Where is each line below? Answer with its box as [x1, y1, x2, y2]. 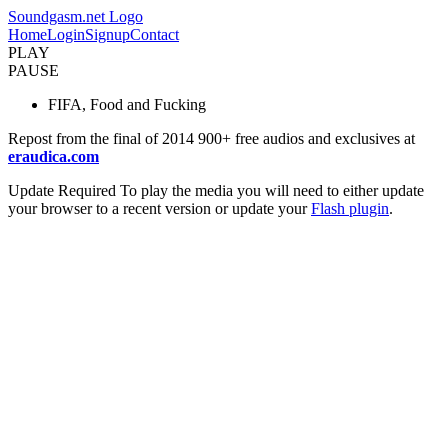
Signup [85, 26, 130, 43]
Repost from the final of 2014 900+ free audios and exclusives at [8, 130, 415, 147]
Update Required [8, 182, 116, 199]
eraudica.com [8, 148, 99, 165]
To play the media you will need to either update [116, 182, 424, 199]
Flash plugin [311, 200, 389, 217]
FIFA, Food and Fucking [48, 96, 206, 113]
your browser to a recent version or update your [8, 200, 311, 217]
